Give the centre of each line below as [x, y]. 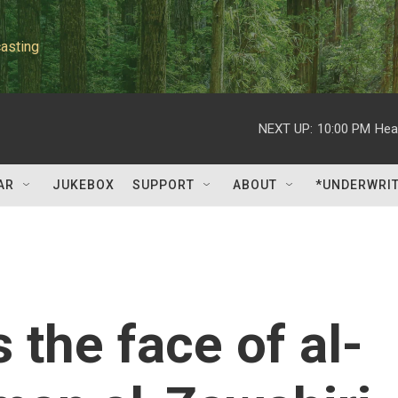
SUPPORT [163, 185]
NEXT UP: [286, 128]
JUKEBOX [84, 185]
